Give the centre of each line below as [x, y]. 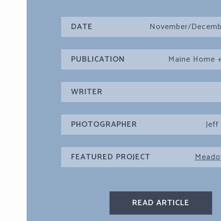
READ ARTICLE [161, 203]
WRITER [87, 92]
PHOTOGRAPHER [104, 125]
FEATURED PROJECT [110, 157]
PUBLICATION [98, 60]
